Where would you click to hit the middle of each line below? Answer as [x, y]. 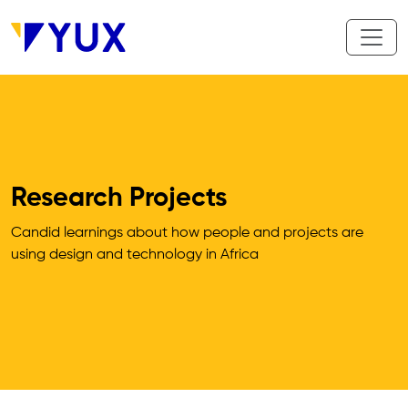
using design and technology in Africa [135, 255]
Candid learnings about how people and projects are [187, 233]
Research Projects [119, 199]
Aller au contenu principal [90, 10]
